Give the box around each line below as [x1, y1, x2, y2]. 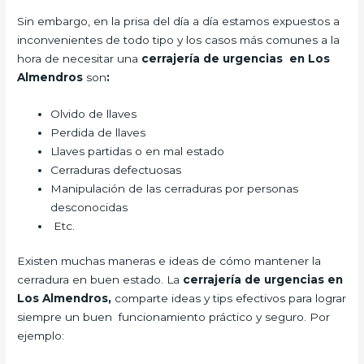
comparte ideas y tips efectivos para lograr [115, 292, 347, 305]
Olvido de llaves [50, 106, 137, 120]
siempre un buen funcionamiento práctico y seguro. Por [17, 310, 331, 324]
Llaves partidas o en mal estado [50, 144, 225, 158]
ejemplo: [17, 329, 65, 343]
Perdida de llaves [50, 125, 146, 139]
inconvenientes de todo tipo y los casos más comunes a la [17, 32, 340, 46]
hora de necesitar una [17, 51, 142, 65]
